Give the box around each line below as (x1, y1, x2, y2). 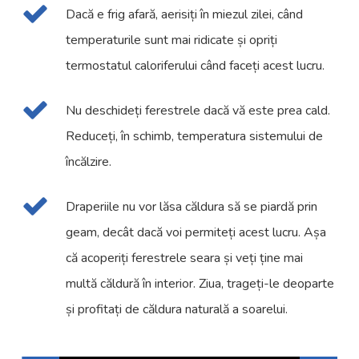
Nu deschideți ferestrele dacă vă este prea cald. (66, 102, 331, 120)
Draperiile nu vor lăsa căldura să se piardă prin (66, 198, 318, 216)
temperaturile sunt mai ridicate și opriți (66, 31, 278, 50)
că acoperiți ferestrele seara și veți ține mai (66, 249, 304, 268)
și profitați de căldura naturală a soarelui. (66, 301, 288, 319)
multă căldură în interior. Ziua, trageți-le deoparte (66, 275, 335, 293)
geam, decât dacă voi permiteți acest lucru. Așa (66, 224, 327, 242)
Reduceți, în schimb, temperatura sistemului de (66, 127, 324, 146)
